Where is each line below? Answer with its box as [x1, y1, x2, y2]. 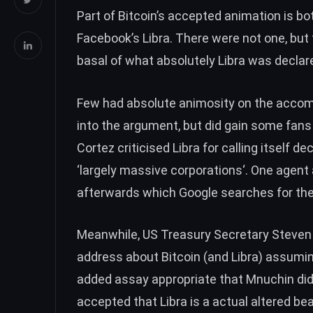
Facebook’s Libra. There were [77, 30, 242, 45]
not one [242, 30, 285, 45]
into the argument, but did [77, 117, 224, 133]
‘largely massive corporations [77, 162, 242, 177]
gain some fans [224, 117, 312, 133]
